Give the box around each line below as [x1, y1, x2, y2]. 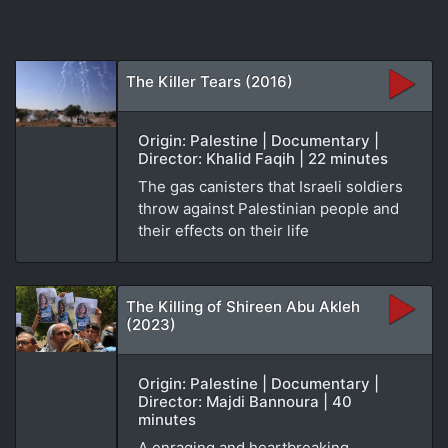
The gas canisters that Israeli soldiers [138, 176, 403, 196]
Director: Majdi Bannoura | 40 [138, 391, 352, 411]
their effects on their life [138, 220, 309, 240]
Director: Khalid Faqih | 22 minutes [138, 148, 388, 168]
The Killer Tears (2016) [126, 71, 293, 91]
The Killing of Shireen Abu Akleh [126, 296, 360, 316]
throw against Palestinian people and [138, 198, 399, 218]
